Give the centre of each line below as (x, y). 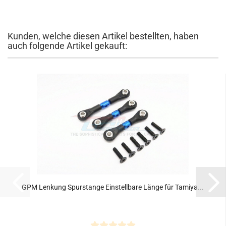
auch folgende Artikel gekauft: (67, 46)
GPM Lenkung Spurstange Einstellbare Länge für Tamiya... (113, 187)
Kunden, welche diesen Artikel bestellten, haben (103, 36)
